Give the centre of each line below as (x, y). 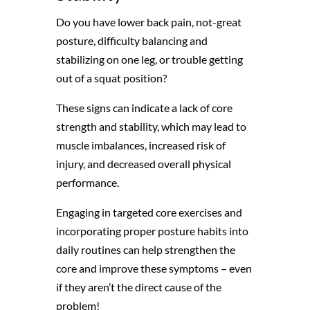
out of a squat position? (111, 78)
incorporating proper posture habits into (152, 231)
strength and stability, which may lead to (151, 127)
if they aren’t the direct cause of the (138, 287)
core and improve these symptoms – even (154, 268)
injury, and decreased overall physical (143, 164)
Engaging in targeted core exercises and (149, 212)
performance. (87, 183)
